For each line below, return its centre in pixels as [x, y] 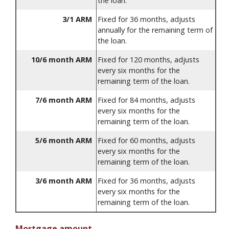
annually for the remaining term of [155, 30]
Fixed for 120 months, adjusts [148, 60]
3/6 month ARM [64, 181]
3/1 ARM [77, 19]
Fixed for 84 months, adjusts [146, 100]
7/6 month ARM [64, 100]
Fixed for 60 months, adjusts [146, 141]
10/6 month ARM [62, 60]
